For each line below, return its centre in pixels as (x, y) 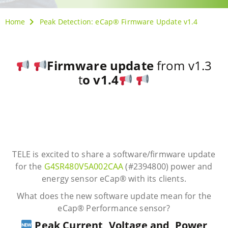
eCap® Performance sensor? (114, 208)
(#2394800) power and (168, 167)
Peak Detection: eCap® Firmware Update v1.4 (119, 22)
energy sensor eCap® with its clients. (114, 179)
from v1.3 (184, 66)
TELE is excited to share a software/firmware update (114, 154)
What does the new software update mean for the (114, 196)
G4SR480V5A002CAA (84, 167)
